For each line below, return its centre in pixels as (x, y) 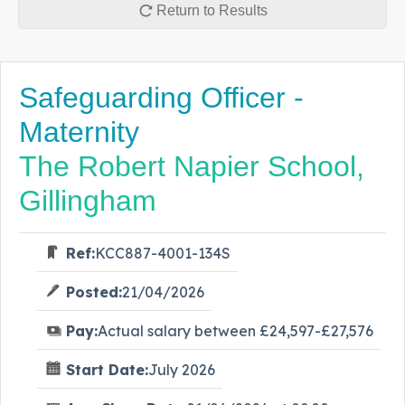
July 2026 (182, 369)
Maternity (79, 132)
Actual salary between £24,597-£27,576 (235, 330)
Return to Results (212, 10)
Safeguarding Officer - (161, 97)
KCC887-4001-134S (163, 253)
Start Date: (107, 369)
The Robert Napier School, (192, 166)
